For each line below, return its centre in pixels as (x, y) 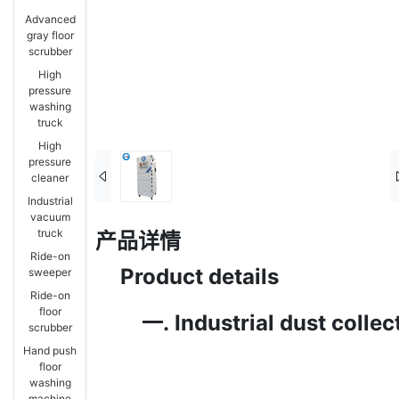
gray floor (50, 36)
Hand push (50, 351)
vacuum (50, 217)
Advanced (50, 20)
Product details (199, 277)
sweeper (50, 273)
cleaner (50, 178)
